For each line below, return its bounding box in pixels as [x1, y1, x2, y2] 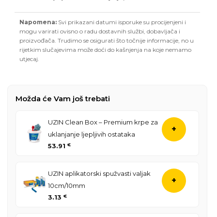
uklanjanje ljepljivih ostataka [48, 130, 135, 138]
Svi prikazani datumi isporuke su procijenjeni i [57, 18, 186, 26]
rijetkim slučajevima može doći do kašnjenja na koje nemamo [19, 46, 191, 53]
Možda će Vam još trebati [15, 93, 110, 103]
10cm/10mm [48, 181, 85, 189]
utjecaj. [19, 55, 39, 62]
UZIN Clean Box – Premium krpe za [48, 118, 158, 126]
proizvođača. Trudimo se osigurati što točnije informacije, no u [19, 36, 194, 44]
